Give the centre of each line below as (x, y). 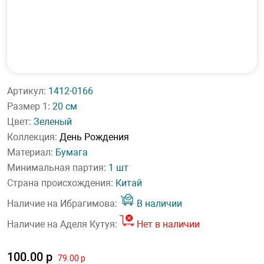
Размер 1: (30, 106)
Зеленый (53, 122)
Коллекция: (33, 137)
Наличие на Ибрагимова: (63, 204)
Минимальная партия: (58, 168)
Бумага (72, 152)
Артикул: (28, 91)
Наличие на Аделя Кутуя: (63, 224)
